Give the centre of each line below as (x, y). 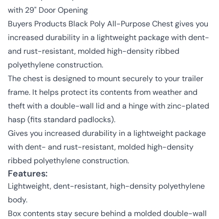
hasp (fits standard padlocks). (62, 120)
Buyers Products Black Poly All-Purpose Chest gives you (108, 24)
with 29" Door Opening (48, 10)
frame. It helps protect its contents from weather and (103, 92)
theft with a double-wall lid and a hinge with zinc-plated (109, 106)
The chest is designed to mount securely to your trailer (106, 78)
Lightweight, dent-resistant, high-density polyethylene (106, 186)
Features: (28, 174)
